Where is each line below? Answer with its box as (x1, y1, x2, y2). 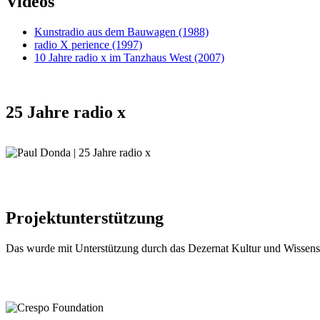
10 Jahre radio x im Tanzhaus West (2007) (34, 51, 224, 64)
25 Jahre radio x (6, 102, 126, 121)
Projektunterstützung (6, 209, 164, 228)
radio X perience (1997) (34, 38, 142, 51)
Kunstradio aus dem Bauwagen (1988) (34, 25, 209, 38)
